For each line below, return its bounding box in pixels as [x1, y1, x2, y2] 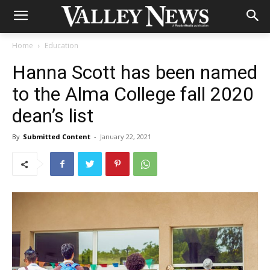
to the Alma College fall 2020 [12, 83, 254, 105]
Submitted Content [23, 132, 90, 141]
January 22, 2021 [100, 132, 151, 141]
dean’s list [12, 104, 93, 127]
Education [45, 40, 78, 51]
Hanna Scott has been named [12, 61, 257, 84]
